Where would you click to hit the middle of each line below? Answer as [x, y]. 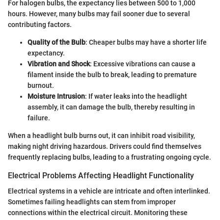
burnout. [41, 86]
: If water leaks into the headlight [136, 96]
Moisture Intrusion [56, 96]
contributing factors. [40, 25]
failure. [39, 118]
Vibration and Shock [59, 64]
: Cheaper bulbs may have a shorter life [146, 42]
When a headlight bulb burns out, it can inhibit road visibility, [101, 136]
